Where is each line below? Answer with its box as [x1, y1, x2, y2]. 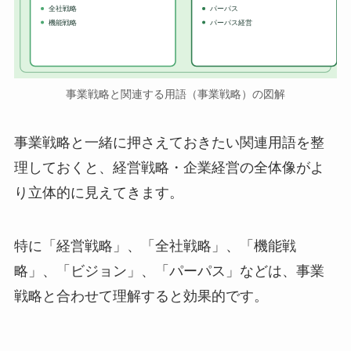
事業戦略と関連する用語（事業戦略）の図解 [66, 88, 285, 101]
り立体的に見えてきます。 [13, 185, 183, 201]
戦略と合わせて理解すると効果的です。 [13, 288, 268, 304]
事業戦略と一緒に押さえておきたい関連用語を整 [13, 135, 324, 151]
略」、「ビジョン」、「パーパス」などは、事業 [13, 262, 324, 279]
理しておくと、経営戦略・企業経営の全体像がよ [13, 160, 324, 176]
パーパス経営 [208, 18, 252, 27]
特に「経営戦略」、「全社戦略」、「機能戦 [13, 237, 296, 254]
